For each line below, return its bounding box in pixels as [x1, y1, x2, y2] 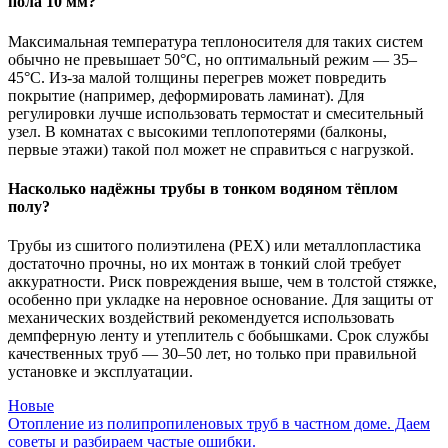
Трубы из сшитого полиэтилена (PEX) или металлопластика [8, 237, 421, 255]
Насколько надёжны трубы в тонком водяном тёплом [8, 179, 398, 197]
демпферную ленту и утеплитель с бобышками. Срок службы [8, 327, 429, 345]
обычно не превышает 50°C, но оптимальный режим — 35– [8, 50, 417, 68]
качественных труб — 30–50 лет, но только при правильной [8, 345, 417, 363]
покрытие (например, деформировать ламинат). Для [8, 86, 364, 104]
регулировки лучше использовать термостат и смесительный [8, 104, 424, 122]
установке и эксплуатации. [8, 363, 193, 381]
